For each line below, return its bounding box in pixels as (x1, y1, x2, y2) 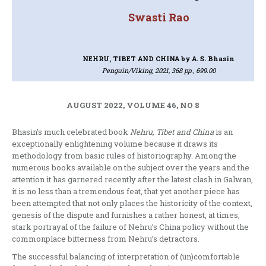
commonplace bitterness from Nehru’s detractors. (12, 233, 199, 244)
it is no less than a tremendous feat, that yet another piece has (12, 185, 240, 197)
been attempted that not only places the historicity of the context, (12, 197, 252, 208)
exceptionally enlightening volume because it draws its (12, 138, 218, 149)
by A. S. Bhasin (181, 53, 235, 63)
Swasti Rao (128, 9, 189, 24)
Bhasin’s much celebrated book (12, 126, 130, 137)
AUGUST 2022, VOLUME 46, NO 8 (66, 99, 199, 110)
